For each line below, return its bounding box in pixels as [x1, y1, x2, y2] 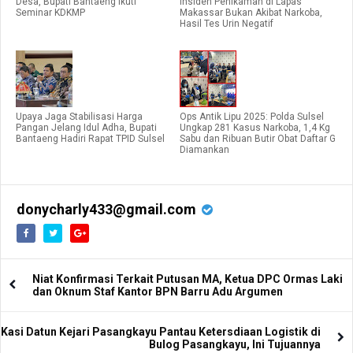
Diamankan [180, 143, 229, 155]
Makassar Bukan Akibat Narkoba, [180, 6, 322, 18]
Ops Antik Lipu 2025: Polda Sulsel [180, 110, 324, 122]
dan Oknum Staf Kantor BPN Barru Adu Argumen [32, 284, 283, 298]
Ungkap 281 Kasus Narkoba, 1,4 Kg [180, 121, 330, 133]
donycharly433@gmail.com [17, 200, 196, 217]
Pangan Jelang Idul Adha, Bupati [16, 121, 157, 133]
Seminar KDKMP [16, 6, 85, 18]
